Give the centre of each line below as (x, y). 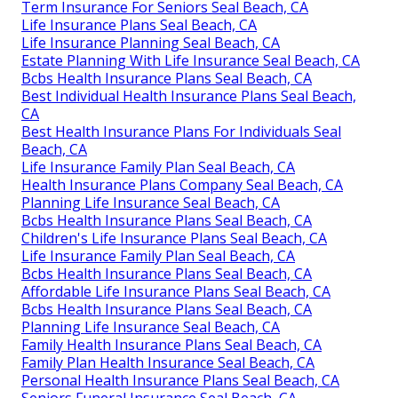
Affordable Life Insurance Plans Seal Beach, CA (176, 292)
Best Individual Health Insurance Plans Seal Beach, (189, 96)
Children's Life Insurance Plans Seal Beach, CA (174, 239)
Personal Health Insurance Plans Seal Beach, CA (180, 381)
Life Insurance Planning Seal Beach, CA (151, 43)
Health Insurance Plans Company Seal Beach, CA (182, 185)
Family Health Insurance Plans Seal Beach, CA (171, 345)
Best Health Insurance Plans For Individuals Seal (181, 132)
